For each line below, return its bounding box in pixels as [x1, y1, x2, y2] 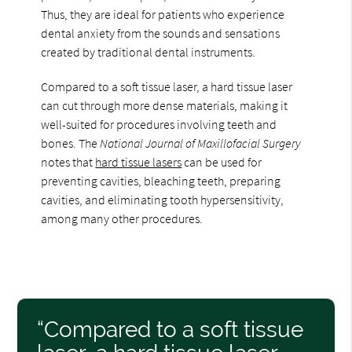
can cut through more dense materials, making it [41, 97, 288, 113]
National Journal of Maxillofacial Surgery [100, 134, 302, 151]
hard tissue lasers [95, 153, 182, 170]
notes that [41, 153, 96, 170]
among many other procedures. [41, 210, 203, 226]
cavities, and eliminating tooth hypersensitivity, [41, 191, 284, 207]
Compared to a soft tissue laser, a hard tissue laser [41, 78, 293, 94]
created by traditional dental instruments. [41, 43, 256, 60]
